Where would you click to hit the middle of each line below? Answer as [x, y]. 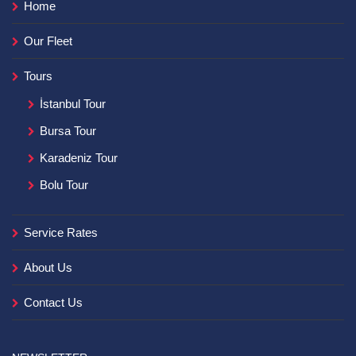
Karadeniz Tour [79, 157]
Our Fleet [48, 41]
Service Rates [61, 232]
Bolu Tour [64, 184]
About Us [48, 267]
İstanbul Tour [73, 103]
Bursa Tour [68, 130]
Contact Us [53, 302]
